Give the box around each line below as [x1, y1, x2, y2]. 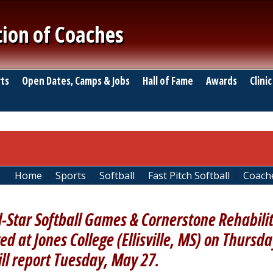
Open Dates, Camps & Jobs [21, 73, 130, 88]
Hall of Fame [142, 73, 193, 88]
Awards [205, 73, 237, 88]
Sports [55, 169, 86, 182]
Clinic [249, 73, 272, 88]
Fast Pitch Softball [148, 169, 230, 182]
